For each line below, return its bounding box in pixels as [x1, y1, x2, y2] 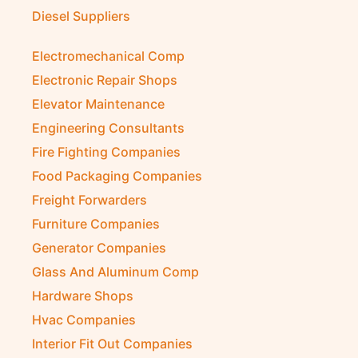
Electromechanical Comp [32, 48, 185, 64]
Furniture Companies [32, 216, 160, 232]
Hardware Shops [32, 288, 133, 304]
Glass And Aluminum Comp [32, 264, 199, 280]
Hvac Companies [32, 312, 136, 328]
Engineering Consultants [32, 120, 185, 136]
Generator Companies [32, 240, 166, 256]
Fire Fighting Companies [32, 144, 181, 160]
